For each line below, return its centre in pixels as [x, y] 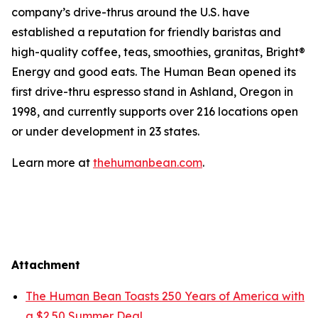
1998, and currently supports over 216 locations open [155, 111]
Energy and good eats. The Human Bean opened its [154, 72]
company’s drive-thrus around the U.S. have [131, 12]
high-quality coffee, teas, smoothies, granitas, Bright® [158, 52]
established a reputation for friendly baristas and [146, 32]
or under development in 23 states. [108, 131]
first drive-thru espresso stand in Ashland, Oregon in [152, 92]
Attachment [46, 265]
